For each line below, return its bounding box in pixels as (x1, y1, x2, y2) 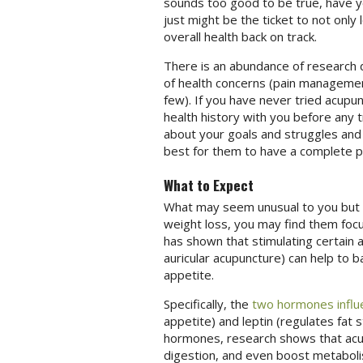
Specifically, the (163, 295, 252, 312)
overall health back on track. (163, 28, 317, 45)
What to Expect (163, 174, 254, 196)
